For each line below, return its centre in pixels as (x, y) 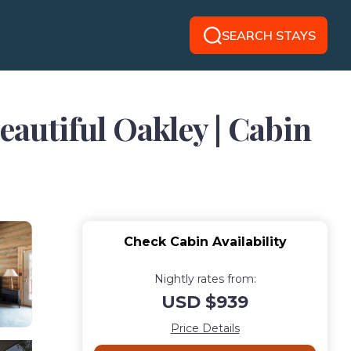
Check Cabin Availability (205, 242)
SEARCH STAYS (268, 35)
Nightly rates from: (205, 279)
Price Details (205, 328)
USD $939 (205, 302)
